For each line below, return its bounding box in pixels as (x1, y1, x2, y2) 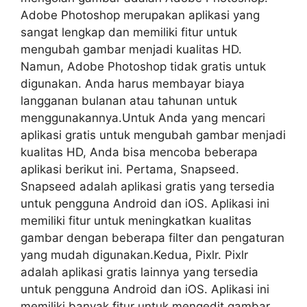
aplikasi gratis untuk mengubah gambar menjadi (21, 128, 286, 142)
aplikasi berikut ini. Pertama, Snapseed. (21, 162, 239, 176)
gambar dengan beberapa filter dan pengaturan (21, 231, 284, 245)
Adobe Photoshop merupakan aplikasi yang (21, 8, 260, 22)
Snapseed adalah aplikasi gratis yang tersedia (21, 180, 275, 193)
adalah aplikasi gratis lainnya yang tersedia (21, 265, 258, 279)
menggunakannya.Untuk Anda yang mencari (21, 111, 265, 125)
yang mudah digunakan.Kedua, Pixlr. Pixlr (21, 248, 248, 262)
